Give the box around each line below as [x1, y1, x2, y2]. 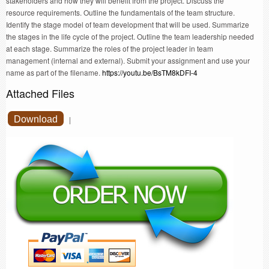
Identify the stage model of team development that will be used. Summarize [6, 19, 249, 30]
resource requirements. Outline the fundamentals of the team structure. [6, 7, 235, 18]
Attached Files [6, 85, 74, 101]
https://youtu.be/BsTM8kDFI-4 [102, 67, 198, 78]
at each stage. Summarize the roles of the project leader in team [6, 43, 213, 54]
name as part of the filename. [6, 67, 102, 78]
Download [14, 114, 58, 125]
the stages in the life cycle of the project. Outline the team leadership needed [6, 31, 254, 42]
